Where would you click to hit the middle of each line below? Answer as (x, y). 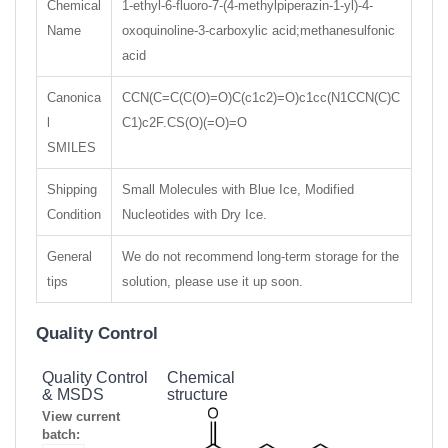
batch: (60, 435)
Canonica (74, 98)
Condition (74, 215)
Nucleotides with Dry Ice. (194, 215)
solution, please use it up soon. (212, 282)
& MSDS (72, 395)
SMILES (71, 148)
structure (197, 395)
